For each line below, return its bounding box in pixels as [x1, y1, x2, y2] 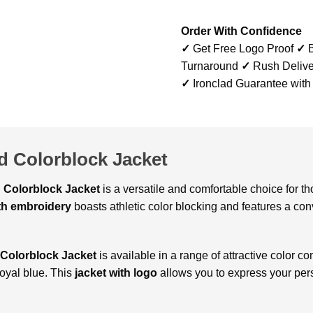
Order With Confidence [181, 24, 302, 37]
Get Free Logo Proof [190, 42, 296, 54]
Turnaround [181, 59, 241, 72]
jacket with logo [75, 267, 157, 279]
